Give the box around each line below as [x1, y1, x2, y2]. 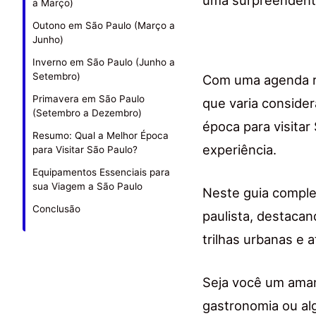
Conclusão [32, 203, 80, 215]
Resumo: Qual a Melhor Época [32, 130, 169, 142]
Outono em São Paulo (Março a [32, 20, 175, 32]
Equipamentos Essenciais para [32, 166, 170, 178]
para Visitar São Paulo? [32, 144, 138, 156]
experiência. [202, 142, 276, 158]
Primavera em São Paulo [32, 93, 145, 105]
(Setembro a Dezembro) [32, 107, 142, 119]
